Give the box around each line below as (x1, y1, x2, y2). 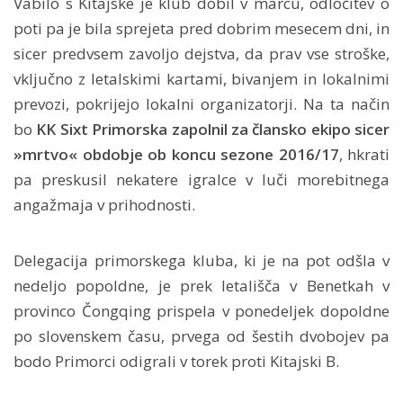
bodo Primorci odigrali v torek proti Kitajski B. (13, 350, 339, 372)
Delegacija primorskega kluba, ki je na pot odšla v (13, 249, 390, 271)
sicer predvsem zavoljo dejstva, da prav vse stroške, (13, 42, 390, 64)
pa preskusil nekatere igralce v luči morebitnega (13, 168, 390, 190)
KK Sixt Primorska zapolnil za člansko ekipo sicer (32, 118, 390, 139)
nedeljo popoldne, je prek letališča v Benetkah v (13, 274, 390, 296)
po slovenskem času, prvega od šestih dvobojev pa (13, 325, 390, 346)
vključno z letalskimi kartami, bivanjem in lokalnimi (13, 67, 390, 89)
